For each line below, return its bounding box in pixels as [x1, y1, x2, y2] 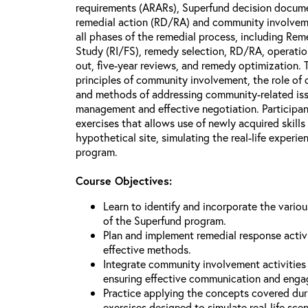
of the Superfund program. [103, 213, 229, 228]
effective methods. [103, 242, 194, 256]
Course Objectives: [76, 173, 172, 188]
